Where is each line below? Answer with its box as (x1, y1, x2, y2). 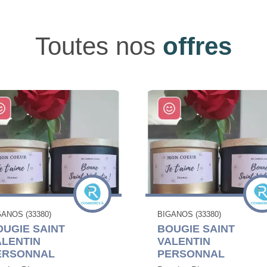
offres (163, 32, 232, 61)
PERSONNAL (157, 248, 225, 260)
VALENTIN (157, 235, 210, 248)
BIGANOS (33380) (157, 210, 221, 219)
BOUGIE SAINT (157, 223, 235, 235)
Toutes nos (35, 32, 163, 61)
